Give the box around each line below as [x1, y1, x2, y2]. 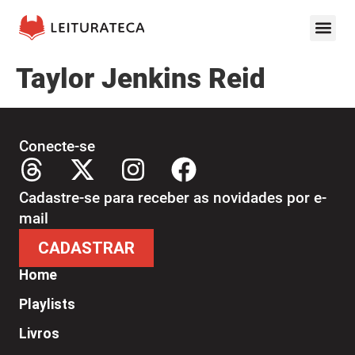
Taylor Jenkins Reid [16, 62, 265, 95]
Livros [19, 326, 59, 342]
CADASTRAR [38, 239, 135, 258]
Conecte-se [19, 137, 95, 155]
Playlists [19, 296, 75, 312]
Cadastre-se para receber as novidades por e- [19, 189, 326, 207]
